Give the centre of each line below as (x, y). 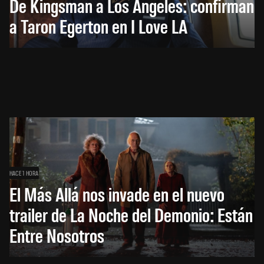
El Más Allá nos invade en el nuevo (117, 194)
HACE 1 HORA (24, 173)
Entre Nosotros (57, 235)
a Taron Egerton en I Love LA (98, 26)
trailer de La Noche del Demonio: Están (131, 214)
